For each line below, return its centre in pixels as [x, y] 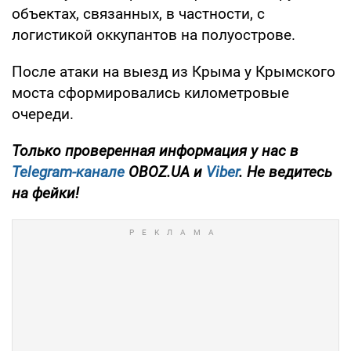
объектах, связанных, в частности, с [138, 13]
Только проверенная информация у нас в [155, 150]
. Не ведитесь [286, 172]
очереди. [43, 114]
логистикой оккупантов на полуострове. [154, 34]
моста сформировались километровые [150, 92]
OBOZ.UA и [165, 172]
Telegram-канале [68, 172]
